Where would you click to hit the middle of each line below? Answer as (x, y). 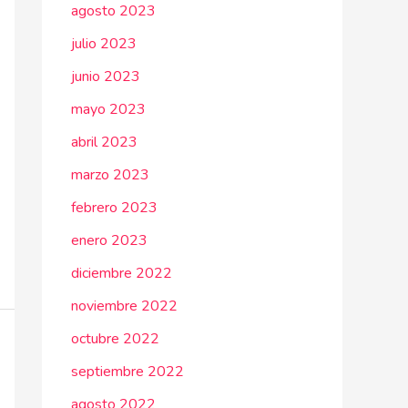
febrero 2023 (114, 208)
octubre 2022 (115, 339)
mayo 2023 (108, 109)
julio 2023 (104, 44)
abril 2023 (104, 142)
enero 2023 (109, 240)
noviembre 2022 (124, 306)
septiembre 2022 (127, 372)
